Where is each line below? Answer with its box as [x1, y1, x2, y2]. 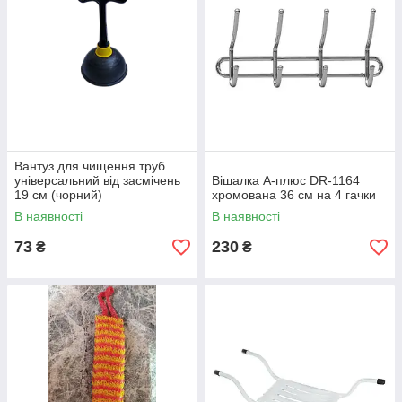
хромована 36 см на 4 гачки [212, 188, 376, 203]
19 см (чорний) [14, 188, 102, 203]
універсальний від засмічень [14, 173, 180, 188]
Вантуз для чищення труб [14, 159, 165, 174]
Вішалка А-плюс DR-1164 [212, 173, 360, 188]
